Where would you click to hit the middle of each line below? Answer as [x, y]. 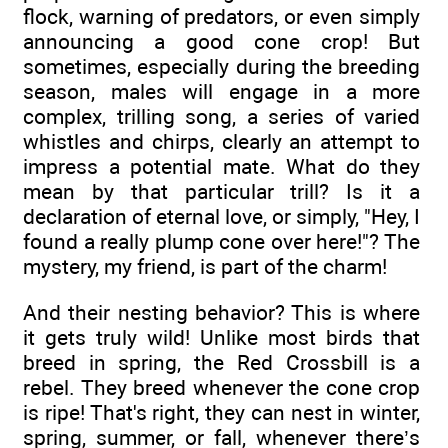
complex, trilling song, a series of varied [221, 116]
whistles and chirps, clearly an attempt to [221, 141]
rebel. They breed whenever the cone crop [221, 387]
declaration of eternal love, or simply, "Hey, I [221, 216]
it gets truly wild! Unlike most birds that [221, 337]
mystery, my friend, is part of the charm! [205, 266]
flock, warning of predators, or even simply [221, 16]
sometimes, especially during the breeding [221, 66]
